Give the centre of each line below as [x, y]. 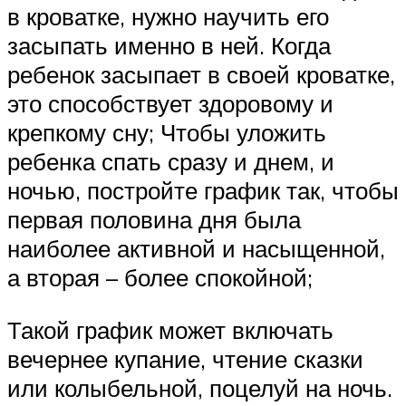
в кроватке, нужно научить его [168, 17]
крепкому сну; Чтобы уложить [167, 133]
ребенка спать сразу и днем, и [171, 162]
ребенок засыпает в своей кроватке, [201, 75]
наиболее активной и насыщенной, [196, 249]
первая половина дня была [154, 220]
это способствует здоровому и [170, 104]
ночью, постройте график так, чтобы [203, 191]
